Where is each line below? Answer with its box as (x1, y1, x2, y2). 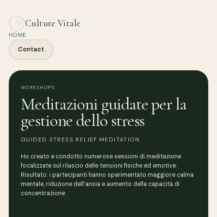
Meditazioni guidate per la (21, 93, 187, 115)
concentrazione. (21, 189, 66, 198)
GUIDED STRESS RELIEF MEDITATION (21, 136, 140, 144)
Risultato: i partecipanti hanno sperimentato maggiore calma (21, 171, 194, 179)
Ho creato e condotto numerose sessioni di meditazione (21, 153, 181, 161)
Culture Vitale (25, 17, 81, 30)
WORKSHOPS (21, 85, 55, 91)
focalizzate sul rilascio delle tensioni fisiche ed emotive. (21, 162, 177, 170)
